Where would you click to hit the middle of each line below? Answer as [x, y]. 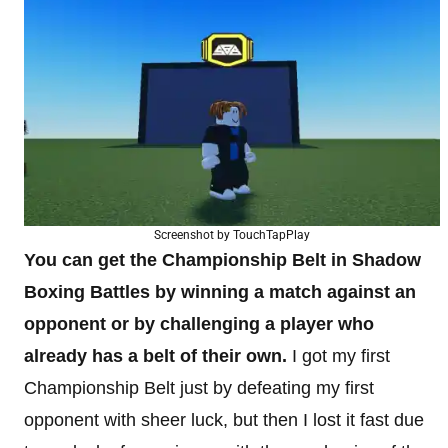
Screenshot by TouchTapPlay [232, 234]
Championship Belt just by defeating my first [199, 387]
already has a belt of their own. [155, 355]
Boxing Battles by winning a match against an [220, 291]
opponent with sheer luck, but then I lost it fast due [224, 419]
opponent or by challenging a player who [199, 323]
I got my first [338, 355]
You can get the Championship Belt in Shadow [222, 259]
